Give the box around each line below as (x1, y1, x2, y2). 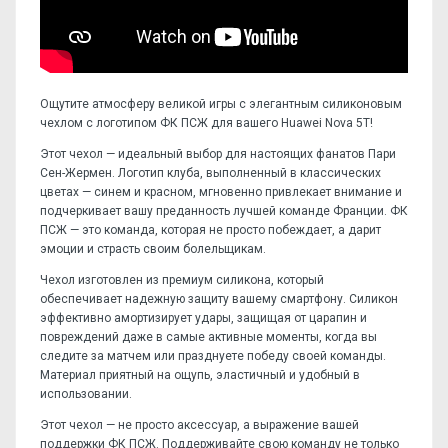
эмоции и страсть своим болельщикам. (40, 241, 266, 256)
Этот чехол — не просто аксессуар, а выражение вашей (40, 417, 359, 432)
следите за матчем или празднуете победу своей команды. (40, 348, 386, 363)
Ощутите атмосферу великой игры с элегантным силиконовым (40, 96, 402, 111)
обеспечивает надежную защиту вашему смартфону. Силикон (40, 291, 398, 306)
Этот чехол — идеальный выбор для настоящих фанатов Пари (40, 146, 396, 161)
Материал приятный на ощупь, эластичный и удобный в (40, 367, 360, 382)
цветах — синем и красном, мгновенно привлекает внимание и (40, 184, 402, 199)
